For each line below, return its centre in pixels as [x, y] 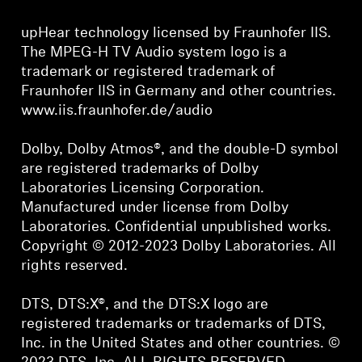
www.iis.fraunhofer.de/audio [117, 111]
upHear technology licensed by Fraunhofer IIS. [177, 33]
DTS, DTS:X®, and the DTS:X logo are [145, 305]
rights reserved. [75, 266]
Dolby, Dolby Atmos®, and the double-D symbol [180, 149]
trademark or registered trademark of [148, 72]
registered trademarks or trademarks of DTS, [174, 324]
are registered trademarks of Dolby [140, 169]
